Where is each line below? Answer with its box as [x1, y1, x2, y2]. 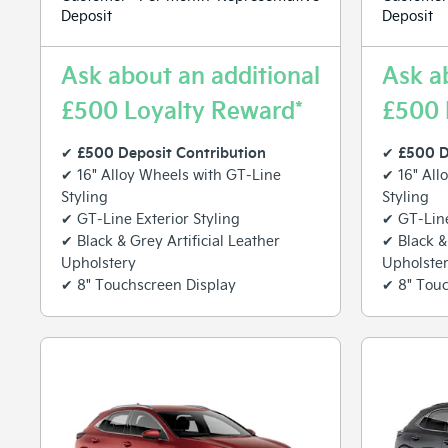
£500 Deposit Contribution [77, 141, 266, 162]
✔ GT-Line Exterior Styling [61, 208, 240, 228]
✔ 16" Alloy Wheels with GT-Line [61, 164, 281, 184]
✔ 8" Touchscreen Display [61, 274, 236, 294]
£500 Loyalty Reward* [61, 93, 303, 124]
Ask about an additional [61, 58, 320, 89]
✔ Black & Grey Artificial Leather [61, 230, 280, 250]
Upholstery [61, 252, 136, 272]
